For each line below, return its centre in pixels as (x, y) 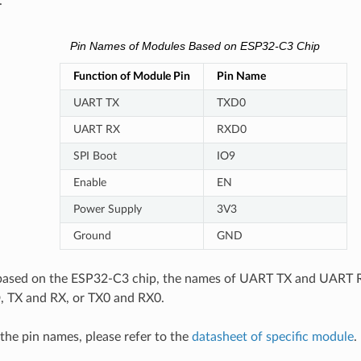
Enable (89, 183)
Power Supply (107, 210)
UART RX (96, 130)
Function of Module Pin (131, 77)
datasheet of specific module (272, 337)
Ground (92, 236)
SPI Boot (95, 156)
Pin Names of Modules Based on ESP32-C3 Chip (195, 47)
